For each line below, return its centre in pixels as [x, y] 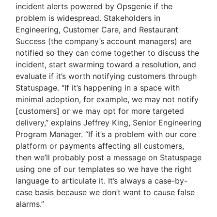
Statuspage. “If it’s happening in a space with [98, 87]
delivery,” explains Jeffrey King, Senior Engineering [108, 122]
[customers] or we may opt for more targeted [100, 111]
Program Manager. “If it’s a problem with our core [106, 134]
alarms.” [30, 204]
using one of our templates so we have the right [104, 169]
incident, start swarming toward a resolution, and [106, 64]
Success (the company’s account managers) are [103, 41]
